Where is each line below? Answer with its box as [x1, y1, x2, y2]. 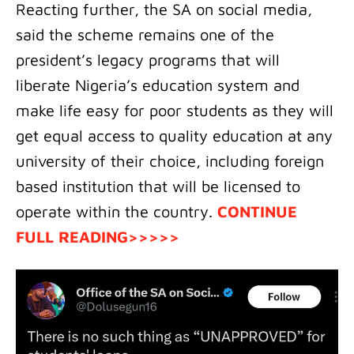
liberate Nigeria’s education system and [16, 75, 299, 94]
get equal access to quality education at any [16, 126, 333, 145]
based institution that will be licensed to [16, 176, 300, 195]
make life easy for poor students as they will [16, 100, 333, 119]
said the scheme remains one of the [16, 24, 274, 43]
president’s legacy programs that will [16, 50, 280, 69]
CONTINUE [217, 201, 297, 220]
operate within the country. [16, 201, 217, 220]
